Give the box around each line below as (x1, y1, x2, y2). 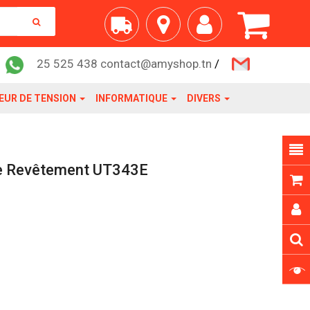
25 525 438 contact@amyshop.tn (36, 57, 212, 71)
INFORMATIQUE (95, 93, 170, 104)
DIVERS (187, 93, 223, 104)
